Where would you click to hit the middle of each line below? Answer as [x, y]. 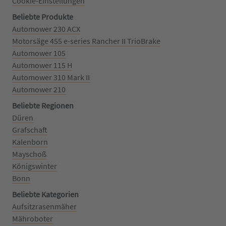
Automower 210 [39, 89]
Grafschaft [30, 129]
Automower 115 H [42, 65]
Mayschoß [29, 154]
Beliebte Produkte [43, 16]
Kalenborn [30, 142]
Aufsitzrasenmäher [44, 206]
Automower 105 [39, 53]
